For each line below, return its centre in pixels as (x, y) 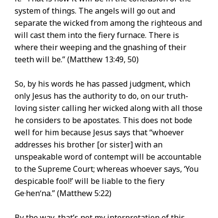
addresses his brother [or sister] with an (89, 145)
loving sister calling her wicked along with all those (109, 108)
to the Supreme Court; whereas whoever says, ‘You (107, 169)
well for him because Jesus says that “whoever (99, 133)
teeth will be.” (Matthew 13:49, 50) (77, 60)
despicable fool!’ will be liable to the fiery (90, 181)
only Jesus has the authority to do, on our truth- (101, 96)
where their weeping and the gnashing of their (100, 47)
